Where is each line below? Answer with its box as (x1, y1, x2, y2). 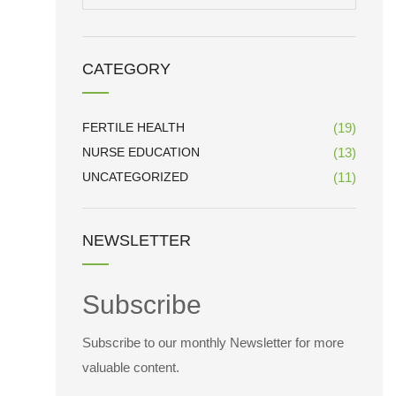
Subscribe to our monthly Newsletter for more (82, 335, 344, 350)
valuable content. (82, 360, 179, 375)
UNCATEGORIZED (82, 170, 188, 184)
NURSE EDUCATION (82, 145, 200, 159)
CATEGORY (82, 60, 171, 78)
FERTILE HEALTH (82, 120, 185, 134)
